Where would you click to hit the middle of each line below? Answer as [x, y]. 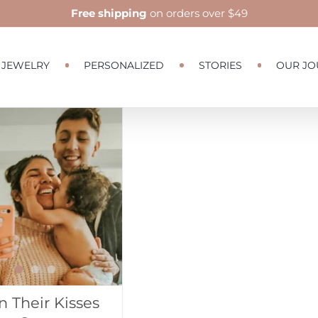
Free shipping [109, 13]
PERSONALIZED [124, 65]
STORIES [220, 65]
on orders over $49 [197, 13]
